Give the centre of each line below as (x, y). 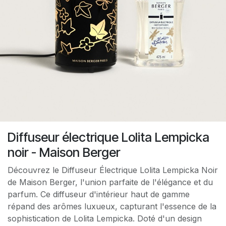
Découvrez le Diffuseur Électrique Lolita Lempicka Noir (113, 170)
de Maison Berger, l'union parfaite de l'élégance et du (110, 182)
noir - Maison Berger (64, 152)
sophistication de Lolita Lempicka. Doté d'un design (105, 218)
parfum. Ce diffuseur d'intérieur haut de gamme (99, 194)
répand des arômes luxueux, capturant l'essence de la (112, 206)
